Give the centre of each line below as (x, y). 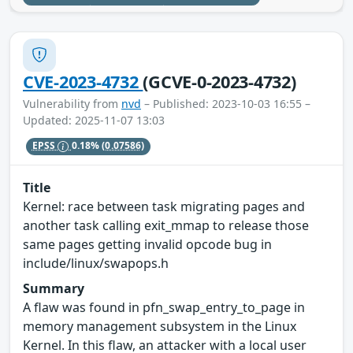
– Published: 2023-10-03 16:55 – (226, 103)
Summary (54, 288)
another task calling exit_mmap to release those (166, 225)
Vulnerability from (72, 103)
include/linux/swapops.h (96, 263)
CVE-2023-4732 (83, 81)
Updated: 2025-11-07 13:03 (94, 120)
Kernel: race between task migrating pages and (164, 206)
